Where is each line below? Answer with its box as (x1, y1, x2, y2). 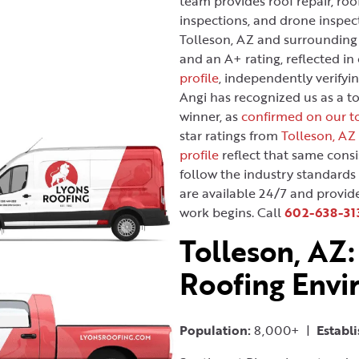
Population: (179, 321, 251, 340)
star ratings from (179, 126, 281, 145)
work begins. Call (179, 203, 284, 222)
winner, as (179, 107, 241, 126)
